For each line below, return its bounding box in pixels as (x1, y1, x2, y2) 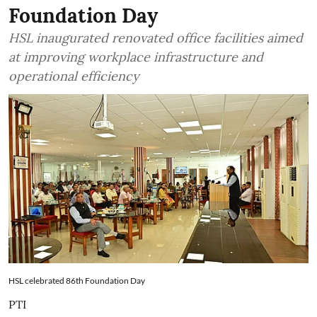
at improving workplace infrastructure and (8, 49, 263, 66)
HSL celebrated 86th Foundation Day (8, 275, 145, 286)
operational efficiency (8, 68, 139, 85)
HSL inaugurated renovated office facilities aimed (8, 30, 303, 47)
